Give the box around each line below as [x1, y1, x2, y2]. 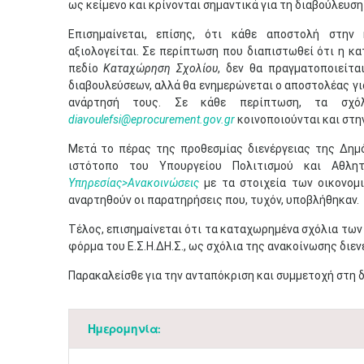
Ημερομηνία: [87, 322, 161, 336]
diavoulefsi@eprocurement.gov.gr [67, 113, 235, 126]
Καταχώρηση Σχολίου [103, 62, 219, 75]
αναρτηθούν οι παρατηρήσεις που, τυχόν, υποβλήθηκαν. [67, 193, 359, 206]
